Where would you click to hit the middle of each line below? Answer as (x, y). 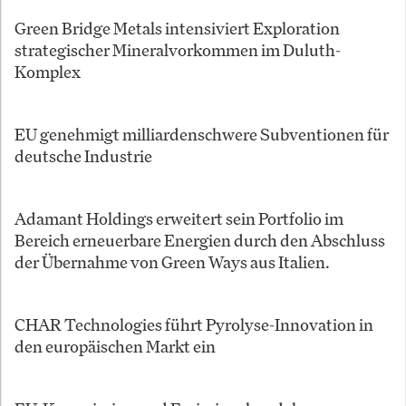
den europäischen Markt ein (115, 346)
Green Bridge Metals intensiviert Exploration (177, 28)
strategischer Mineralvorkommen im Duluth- (178, 49)
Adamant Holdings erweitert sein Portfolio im (179, 218)
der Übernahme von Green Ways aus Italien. (172, 261)
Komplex (48, 71)
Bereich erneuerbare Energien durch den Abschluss (200, 240)
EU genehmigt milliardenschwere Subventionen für (202, 134)
